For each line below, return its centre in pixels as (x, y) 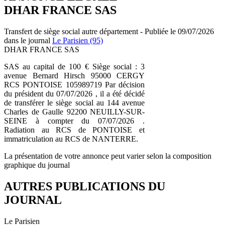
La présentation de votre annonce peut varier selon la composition (108, 156)
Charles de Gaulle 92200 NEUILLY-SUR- (74, 111)
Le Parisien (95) (78, 40)
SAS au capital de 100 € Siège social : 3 (74, 66)
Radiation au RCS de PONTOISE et (74, 130)
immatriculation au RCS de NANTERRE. (71, 139)
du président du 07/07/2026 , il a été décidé (74, 93)
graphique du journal (37, 165)
